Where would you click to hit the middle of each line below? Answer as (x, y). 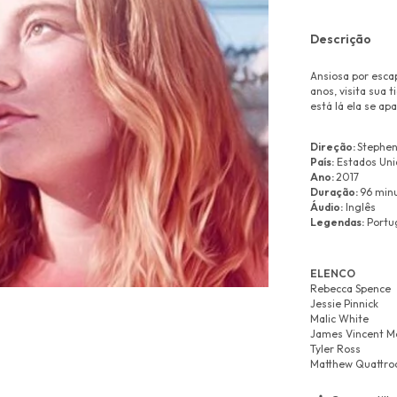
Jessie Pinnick (344, 303)
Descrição (341, 39)
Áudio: (327, 206)
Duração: (335, 191)
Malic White (339, 318)
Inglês (359, 206)
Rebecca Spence (350, 288)
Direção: (334, 146)
